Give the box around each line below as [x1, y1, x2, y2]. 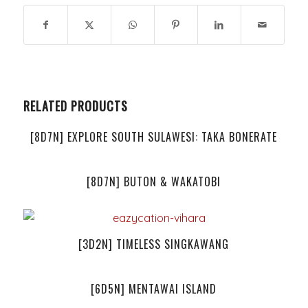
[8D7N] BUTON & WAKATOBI [87, 173, 221, 190]
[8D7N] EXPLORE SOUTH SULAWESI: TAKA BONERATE [30, 128, 278, 145]
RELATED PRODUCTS [23, 96, 128, 115]
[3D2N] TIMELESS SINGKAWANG [78, 235, 230, 252]
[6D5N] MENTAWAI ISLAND [91, 280, 217, 297]
